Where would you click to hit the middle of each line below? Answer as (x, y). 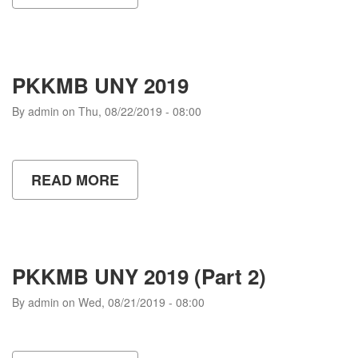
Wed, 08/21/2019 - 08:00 (141, 302)
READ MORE (75, 179)
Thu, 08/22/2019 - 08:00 (140, 111)
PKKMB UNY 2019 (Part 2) (139, 276)
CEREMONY (161, 17)
